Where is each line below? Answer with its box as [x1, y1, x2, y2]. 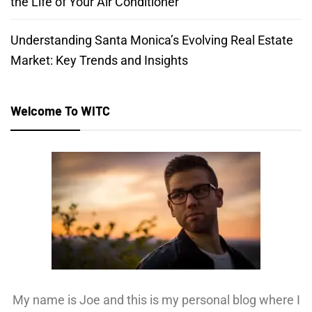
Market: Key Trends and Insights [10, 52, 188, 68]
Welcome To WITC [10, 102, 110, 118]
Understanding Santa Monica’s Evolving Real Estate [10, 32, 293, 47]
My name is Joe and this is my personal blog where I [12, 292, 300, 307]
